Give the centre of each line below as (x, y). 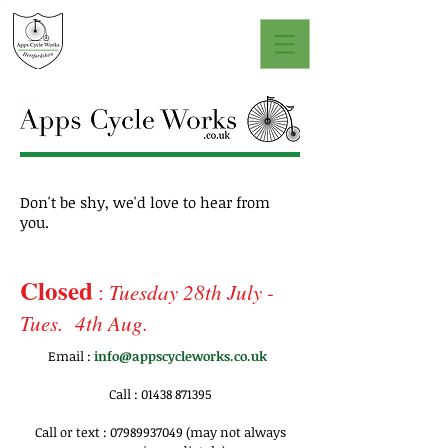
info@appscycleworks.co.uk (183, 356)
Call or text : (72, 432)
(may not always (234, 432)
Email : (70, 356)
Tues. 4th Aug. (84, 323)
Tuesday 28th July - (191, 292)
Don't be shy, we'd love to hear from (145, 202)
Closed (56, 290)
